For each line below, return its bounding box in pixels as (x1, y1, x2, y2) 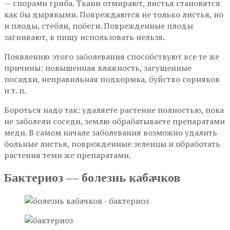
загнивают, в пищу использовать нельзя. (4, 31, 165, 43)
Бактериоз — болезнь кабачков (4, 170, 180, 184)
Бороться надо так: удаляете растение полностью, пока (4, 104, 224, 116)
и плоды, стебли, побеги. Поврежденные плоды (4, 20, 193, 31)
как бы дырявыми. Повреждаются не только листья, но (4, 9, 223, 20)
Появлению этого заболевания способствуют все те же (4, 51, 219, 62)
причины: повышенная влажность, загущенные (4, 62, 191, 73)
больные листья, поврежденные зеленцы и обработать (4, 138, 220, 149)
